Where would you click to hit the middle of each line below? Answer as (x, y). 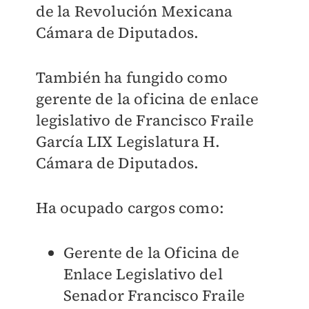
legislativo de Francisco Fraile (144, 120)
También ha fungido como (132, 78)
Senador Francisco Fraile (154, 296)
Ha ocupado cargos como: (130, 208)
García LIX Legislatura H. (128, 142)
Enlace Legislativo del (143, 274)
